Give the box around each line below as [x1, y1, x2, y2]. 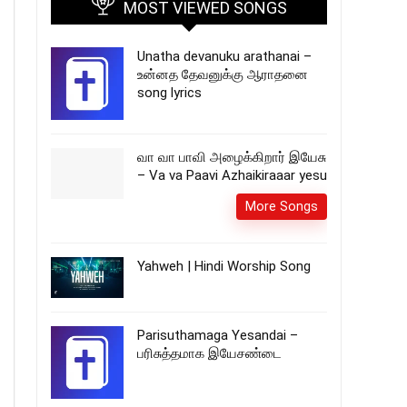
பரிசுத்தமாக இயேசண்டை [137, 345, 282, 362]
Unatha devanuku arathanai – [137, 48, 312, 65]
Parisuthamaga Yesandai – [137, 327, 298, 344]
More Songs [245, 199, 318, 213]
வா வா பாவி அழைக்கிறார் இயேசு [137, 149, 326, 165]
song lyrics [137, 84, 202, 101]
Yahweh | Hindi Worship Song [137, 258, 311, 274]
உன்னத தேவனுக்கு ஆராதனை [137, 66, 308, 83]
